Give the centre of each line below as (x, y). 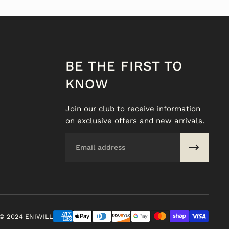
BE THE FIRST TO (124, 66)
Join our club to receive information (133, 109)
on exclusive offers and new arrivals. (135, 121)
